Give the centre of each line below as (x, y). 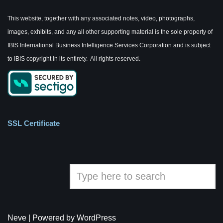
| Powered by (52, 218)
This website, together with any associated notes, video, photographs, (101, 18)
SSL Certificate (34, 123)
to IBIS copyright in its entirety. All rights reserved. (74, 59)
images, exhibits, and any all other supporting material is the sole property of (110, 32)
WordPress (96, 218)
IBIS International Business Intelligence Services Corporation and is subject (109, 45)
